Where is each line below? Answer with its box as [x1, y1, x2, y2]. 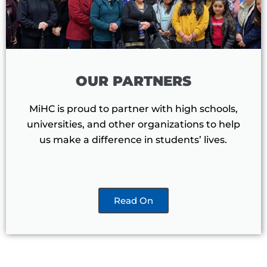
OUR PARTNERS [75, 73, 191, 90]
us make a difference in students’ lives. [39, 134, 228, 146]
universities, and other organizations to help [26, 119, 240, 131]
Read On [113, 195, 153, 207]
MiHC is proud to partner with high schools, [29, 103, 238, 115]
